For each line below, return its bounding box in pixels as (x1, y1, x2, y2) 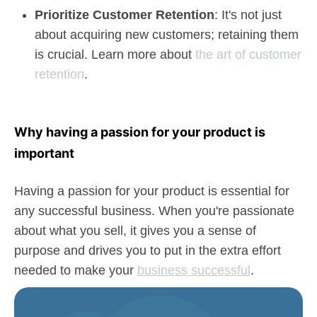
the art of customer (195, 47, 301, 62)
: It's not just (214, 8, 282, 22)
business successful (137, 263, 250, 277)
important (14, 146, 74, 161)
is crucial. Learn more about (35, 47, 195, 62)
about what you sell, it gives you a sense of (14, 224, 256, 238)
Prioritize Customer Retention (35, 8, 214, 22)
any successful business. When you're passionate (14, 204, 294, 218)
